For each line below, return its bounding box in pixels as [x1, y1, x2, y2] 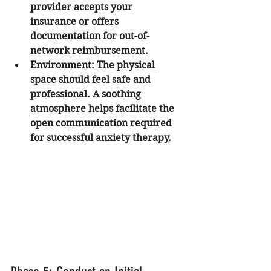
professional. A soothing [30, 88, 143, 100]
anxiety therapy [96, 131, 169, 143]
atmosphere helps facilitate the [30, 102, 177, 114]
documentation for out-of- [30, 30, 149, 42]
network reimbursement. [30, 44, 148, 56]
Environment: [30, 59, 94, 71]
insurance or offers [30, 15, 121, 27]
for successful [30, 131, 96, 143]
